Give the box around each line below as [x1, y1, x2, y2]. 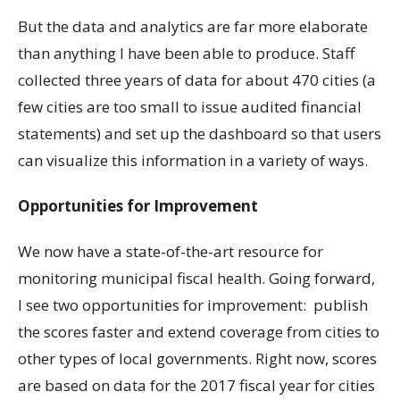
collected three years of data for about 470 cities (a [18, 69, 376, 90]
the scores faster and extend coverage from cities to [18, 321, 379, 342]
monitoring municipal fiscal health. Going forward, [18, 268, 375, 288]
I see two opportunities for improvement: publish [18, 295, 368, 315]
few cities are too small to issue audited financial [18, 96, 362, 117]
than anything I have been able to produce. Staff [18, 42, 354, 63]
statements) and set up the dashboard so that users [18, 122, 381, 144]
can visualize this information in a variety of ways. [18, 149, 368, 171]
